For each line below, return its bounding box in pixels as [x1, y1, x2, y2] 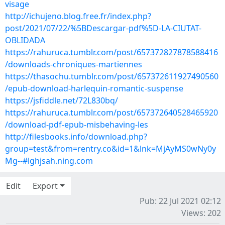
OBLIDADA [5, 35, 45, 46]
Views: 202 [181, 207, 221, 218]
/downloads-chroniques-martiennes [5, 59, 142, 70]
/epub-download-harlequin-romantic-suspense [5, 83, 183, 94]
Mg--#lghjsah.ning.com [5, 155, 93, 166]
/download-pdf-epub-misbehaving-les [5, 119, 148, 130]
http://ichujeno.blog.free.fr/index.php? [5, 11, 151, 22]
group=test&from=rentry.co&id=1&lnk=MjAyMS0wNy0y [5, 143, 216, 154]
